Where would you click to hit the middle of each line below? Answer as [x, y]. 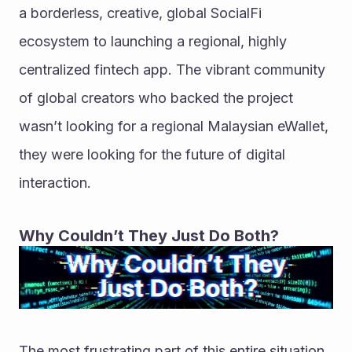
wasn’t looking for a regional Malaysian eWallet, [174, 126]
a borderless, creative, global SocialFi [140, 13]
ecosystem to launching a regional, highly [153, 42]
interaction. [55, 183]
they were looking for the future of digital [152, 155]
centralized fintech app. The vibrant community [172, 70]
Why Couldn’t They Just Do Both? [149, 236]
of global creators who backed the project [156, 98]
